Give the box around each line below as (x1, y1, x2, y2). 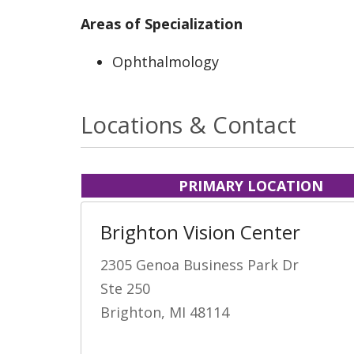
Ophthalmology (112, 51, 219, 71)
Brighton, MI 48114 (100, 302, 229, 322)
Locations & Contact (81, 108, 296, 140)
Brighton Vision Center (100, 218, 300, 245)
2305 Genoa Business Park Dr (100, 254, 299, 274)
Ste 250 (100, 278, 150, 298)
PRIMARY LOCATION (178, 175, 323, 195)
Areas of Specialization (81, 13, 243, 33)
